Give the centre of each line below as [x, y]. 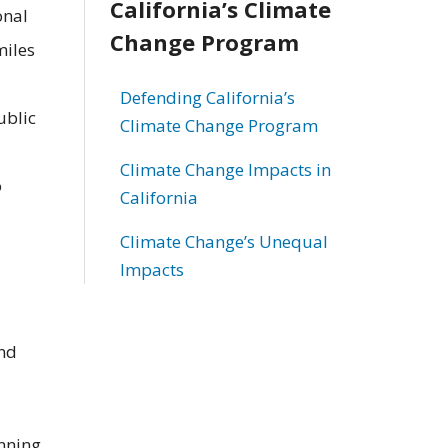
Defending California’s [207, 97]
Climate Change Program [218, 125]
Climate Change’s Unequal [223, 241]
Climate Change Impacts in [225, 169]
